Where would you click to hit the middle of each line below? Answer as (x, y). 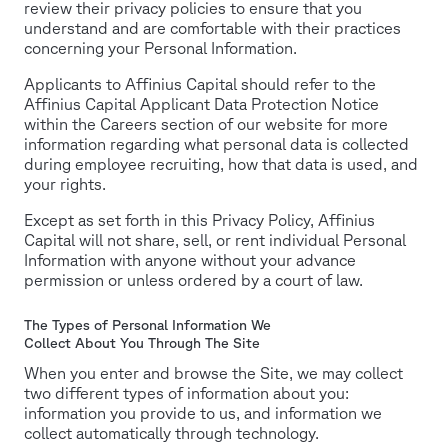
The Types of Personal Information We (147, 325)
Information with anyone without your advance (190, 259)
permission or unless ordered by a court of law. (193, 279)
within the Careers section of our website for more (206, 123)
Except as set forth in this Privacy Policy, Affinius (199, 219)
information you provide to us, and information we (203, 412)
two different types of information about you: (186, 392)
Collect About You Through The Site (142, 343)
